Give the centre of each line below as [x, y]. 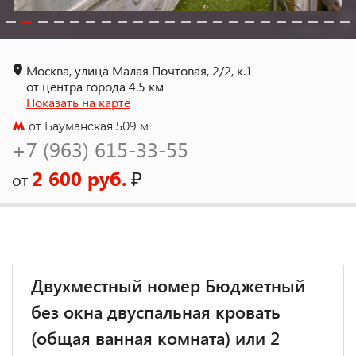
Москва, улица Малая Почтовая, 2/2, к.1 [139, 70]
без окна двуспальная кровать [156, 311]
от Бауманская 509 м [87, 126]
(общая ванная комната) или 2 [155, 338]
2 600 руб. [79, 178]
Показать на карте [78, 102]
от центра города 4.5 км [95, 86]
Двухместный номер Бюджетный [168, 285]
